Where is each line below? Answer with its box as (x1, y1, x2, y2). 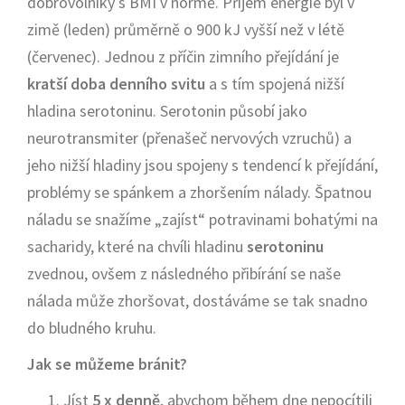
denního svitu (109, 73, 205, 94)
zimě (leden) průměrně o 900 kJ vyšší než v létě (27, 19, 344, 40)
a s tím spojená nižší (205, 73, 344, 94)
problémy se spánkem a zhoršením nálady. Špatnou (27, 182, 372, 202)
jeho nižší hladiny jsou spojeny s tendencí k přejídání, (27, 155, 378, 175)
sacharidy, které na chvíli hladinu (27, 236, 247, 257)
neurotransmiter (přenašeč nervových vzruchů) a (27, 127, 352, 148)
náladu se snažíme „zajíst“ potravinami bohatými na (27, 209, 378, 230)
